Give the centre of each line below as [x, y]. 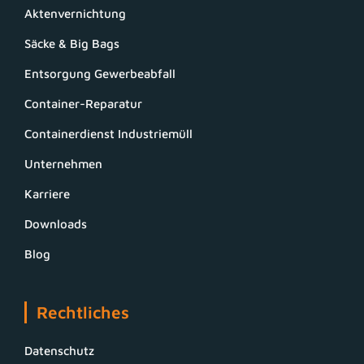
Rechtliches [83, 312]
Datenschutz [59, 350]
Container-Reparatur [83, 103]
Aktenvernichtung [75, 13]
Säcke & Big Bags [72, 43]
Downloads [56, 223]
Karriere [47, 193]
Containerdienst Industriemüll [108, 133]
